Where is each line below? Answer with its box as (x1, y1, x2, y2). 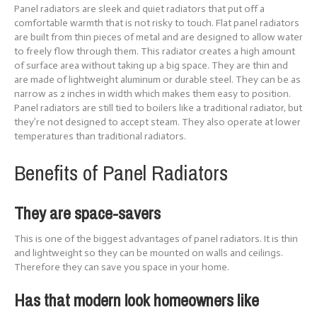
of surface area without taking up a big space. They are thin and (14, 59, 288, 71)
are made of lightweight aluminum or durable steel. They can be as (14, 73, 301, 86)
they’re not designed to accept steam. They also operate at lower (14, 115, 301, 128)
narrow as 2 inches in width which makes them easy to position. (14, 87, 291, 100)
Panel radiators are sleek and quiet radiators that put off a (14, 2, 265, 15)
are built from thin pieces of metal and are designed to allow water (14, 30, 303, 43)
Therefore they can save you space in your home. (14, 260, 229, 273)
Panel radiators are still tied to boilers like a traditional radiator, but (14, 101, 302, 114)
